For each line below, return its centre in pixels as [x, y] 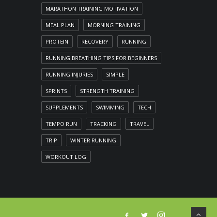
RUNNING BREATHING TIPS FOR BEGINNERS [101, 58]
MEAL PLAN [60, 25]
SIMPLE [115, 74]
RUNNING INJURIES [69, 74]
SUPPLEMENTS [64, 107]
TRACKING [103, 124]
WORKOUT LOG [66, 157]
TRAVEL [139, 124]
